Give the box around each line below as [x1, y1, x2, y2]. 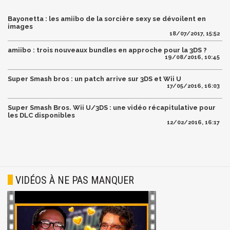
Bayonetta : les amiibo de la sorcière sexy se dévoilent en [8, 15, 206, 23]
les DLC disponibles [8, 111, 75, 120]
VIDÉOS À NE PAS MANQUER [15, 174, 134, 187]
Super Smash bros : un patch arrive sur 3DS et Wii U [8, 75, 181, 83]
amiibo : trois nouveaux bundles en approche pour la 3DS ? [8, 46, 207, 54]
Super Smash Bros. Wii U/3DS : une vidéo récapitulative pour [8, 104, 216, 112]
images [8, 23, 33, 31]
